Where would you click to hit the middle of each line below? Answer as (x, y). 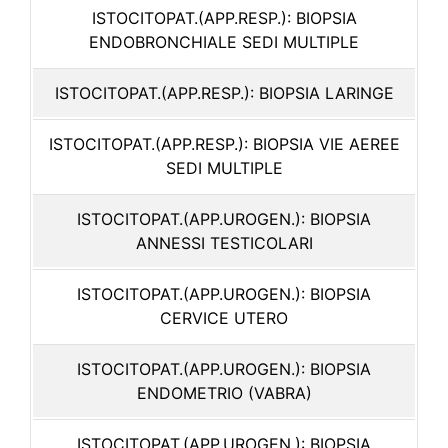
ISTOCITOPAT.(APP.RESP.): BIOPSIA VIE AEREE (224, 144)
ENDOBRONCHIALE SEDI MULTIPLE (224, 42)
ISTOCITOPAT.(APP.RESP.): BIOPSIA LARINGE (224, 93)
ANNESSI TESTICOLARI (224, 243)
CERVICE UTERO (224, 318)
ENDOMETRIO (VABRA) (224, 393)
